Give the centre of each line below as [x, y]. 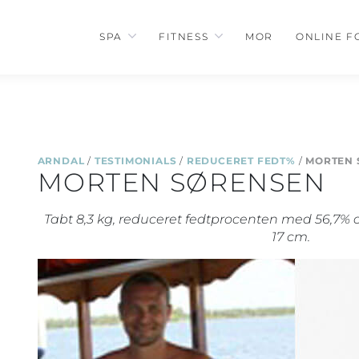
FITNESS [184, 37]
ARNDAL [61, 160]
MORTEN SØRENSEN [182, 182]
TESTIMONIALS [135, 160]
